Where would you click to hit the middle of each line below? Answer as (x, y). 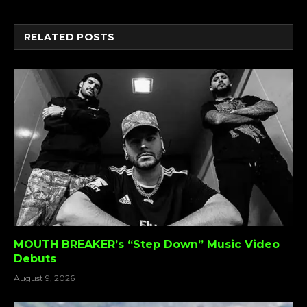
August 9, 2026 (44, 278)
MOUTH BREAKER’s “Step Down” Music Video (147, 245)
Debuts (35, 259)
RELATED (51, 37)
